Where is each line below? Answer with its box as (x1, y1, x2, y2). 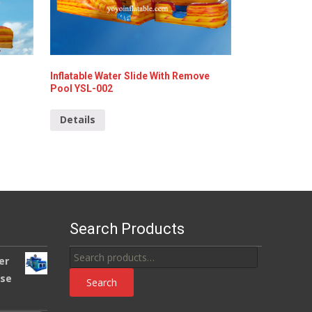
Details (60, 113, 95, 127)
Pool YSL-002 (50, 83, 113, 94)
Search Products (70, 220, 185, 238)
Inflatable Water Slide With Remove (50, 70, 210, 81)
